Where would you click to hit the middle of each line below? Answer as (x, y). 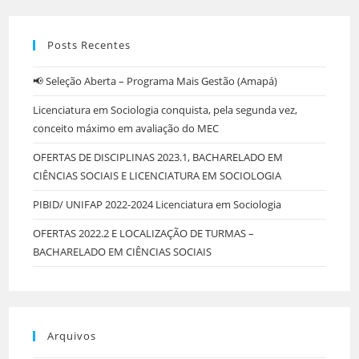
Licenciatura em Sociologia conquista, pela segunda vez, (165, 110)
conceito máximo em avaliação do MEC (126, 129)
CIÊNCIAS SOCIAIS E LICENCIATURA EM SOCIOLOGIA (157, 176)
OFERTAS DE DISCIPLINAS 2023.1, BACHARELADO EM (158, 157)
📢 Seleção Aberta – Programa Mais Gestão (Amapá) (155, 81)
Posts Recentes (89, 45)
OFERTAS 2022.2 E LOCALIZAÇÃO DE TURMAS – (144, 234)
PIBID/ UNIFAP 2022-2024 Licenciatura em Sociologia (157, 205)
